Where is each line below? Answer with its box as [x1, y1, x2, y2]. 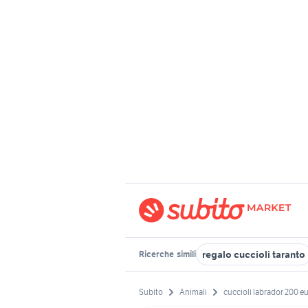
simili [175, 249, 196, 259]
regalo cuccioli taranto [202, 248, 305, 261]
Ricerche [139, 249, 175, 259]
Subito [139, 287, 163, 298]
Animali [179, 287, 207, 298]
